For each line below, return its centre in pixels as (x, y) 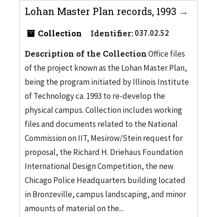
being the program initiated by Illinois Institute (107, 82)
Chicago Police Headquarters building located (105, 180)
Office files (166, 54)
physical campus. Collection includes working (103, 110)
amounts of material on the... (74, 208)
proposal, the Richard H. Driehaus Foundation (104, 152)
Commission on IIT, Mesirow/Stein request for (104, 138)
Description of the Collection (86, 53)
